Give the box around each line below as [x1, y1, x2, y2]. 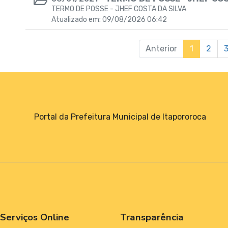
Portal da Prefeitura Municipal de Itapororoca [34, 111, 206, 122]
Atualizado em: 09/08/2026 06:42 [51, 15, 167, 24]
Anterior [145, 44, 177, 53]
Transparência [120, 210, 184, 224]
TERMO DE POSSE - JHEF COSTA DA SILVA [51, 5, 186, 13]
